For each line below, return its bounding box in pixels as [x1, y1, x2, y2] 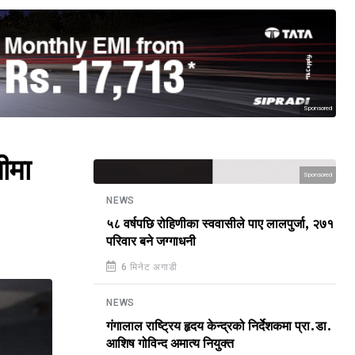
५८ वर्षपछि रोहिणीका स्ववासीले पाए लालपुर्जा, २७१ [106, 217, 334, 231]
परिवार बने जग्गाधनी [106, 235, 196, 249]
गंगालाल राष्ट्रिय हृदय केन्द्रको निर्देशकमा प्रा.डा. [106, 319, 332, 334]
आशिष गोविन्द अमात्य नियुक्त [106, 337, 234, 351]
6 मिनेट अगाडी [117, 261, 177, 273]
